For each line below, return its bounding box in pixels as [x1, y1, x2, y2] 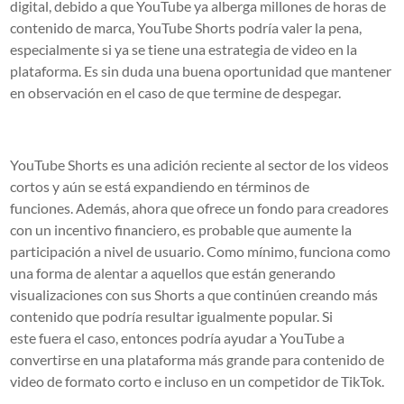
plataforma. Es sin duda [10, 61, 157, 79]
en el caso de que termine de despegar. [104, 83, 342, 101]
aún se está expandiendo [60, 177, 216, 195]
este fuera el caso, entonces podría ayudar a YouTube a [10, 328, 345, 346]
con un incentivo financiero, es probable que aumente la [10, 220, 353, 238]
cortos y [10, 177, 60, 195]
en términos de [215, 177, 310, 195]
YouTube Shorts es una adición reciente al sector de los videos [10, 155, 390, 173]
